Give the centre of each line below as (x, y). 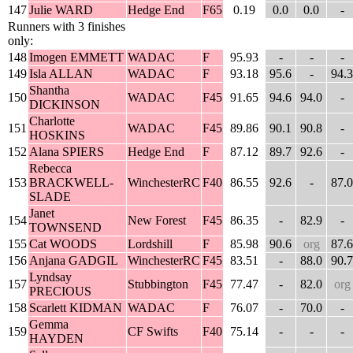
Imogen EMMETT (76, 58)
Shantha (49, 91)
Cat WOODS (63, 244)
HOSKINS (57, 136)
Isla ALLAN (61, 74)
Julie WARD (61, 10)
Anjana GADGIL (74, 261)
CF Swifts (153, 332)
